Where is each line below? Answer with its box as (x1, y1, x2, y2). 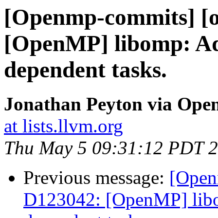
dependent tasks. (4, 57, 167, 82)
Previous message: (23, 167, 169, 188)
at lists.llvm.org (4, 115, 123, 137)
